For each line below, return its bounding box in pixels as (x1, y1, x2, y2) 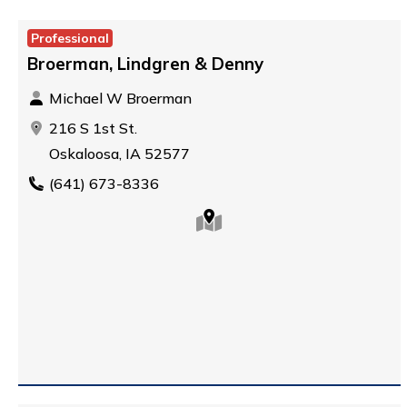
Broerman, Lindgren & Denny (27, 53, 263, 74)
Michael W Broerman (45, 89, 192, 107)
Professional (31, 30, 109, 46)
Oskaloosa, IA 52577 (45, 144, 190, 163)
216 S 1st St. (45, 119, 137, 137)
